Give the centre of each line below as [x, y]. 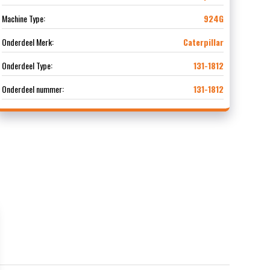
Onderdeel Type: [27, 66]
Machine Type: [23, 19]
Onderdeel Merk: [27, 42]
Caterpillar [203, 42]
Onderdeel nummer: [33, 89]
